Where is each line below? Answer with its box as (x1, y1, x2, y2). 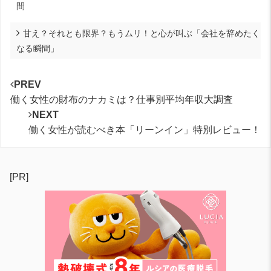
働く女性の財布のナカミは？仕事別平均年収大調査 (10, 94, 233, 105)
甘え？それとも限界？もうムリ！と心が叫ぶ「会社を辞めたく (23, 28, 260, 38)
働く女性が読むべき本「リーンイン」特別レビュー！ (28, 124, 261, 135)
